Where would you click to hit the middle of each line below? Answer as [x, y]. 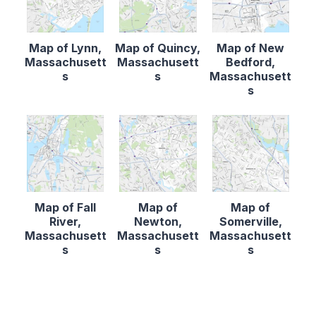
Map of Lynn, [66, 48]
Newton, [158, 222]
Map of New [251, 48]
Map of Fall [66, 208]
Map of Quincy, [158, 48]
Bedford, [251, 62]
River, [66, 222]
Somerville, [250, 222]
